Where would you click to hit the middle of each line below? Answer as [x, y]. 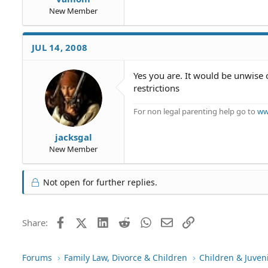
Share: [35, 223]
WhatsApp [172, 221]
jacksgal [73, 137]
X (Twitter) [108, 221]
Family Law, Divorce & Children [126, 258]
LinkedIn [126, 221]
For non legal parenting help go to [195, 111]
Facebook [85, 221]
